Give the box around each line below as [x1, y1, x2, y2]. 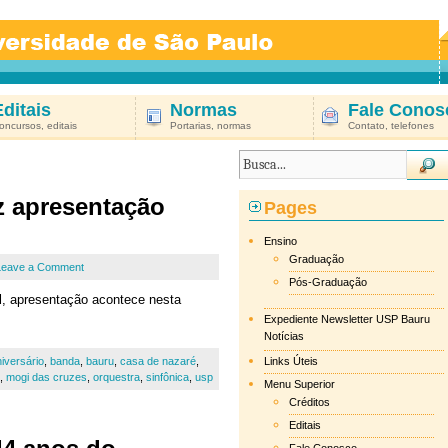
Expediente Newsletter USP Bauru [264, 313, 430, 325]
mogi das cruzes [6, 371, 87, 383]
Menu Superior [264, 378, 335, 390]
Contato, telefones [348, 120, 434, 131]
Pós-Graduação [289, 276, 367, 288]
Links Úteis [264, 355, 318, 367]
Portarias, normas [170, 120, 251, 131]
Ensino [264, 235, 297, 247]
